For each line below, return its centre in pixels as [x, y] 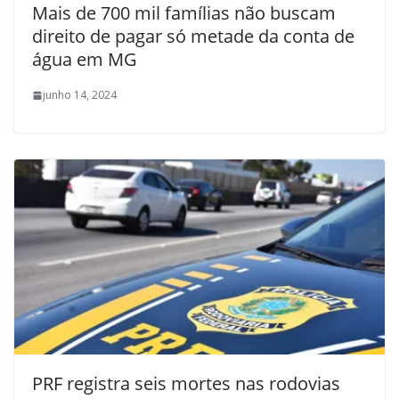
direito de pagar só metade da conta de [193, 37]
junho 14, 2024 [80, 95]
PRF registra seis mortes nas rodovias [186, 383]
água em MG [85, 60]
